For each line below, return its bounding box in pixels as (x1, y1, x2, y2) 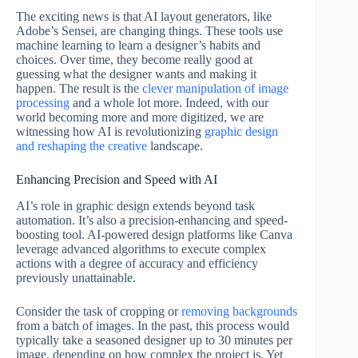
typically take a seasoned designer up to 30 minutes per (16, 332, 292, 347)
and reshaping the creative (16, 138, 147, 153)
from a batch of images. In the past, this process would (16, 318, 289, 332)
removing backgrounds (181, 304, 297, 318)
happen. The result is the (16, 81, 142, 95)
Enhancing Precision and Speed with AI (16, 172, 217, 186)
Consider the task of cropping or (16, 304, 181, 318)
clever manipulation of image (142, 81, 288, 95)
